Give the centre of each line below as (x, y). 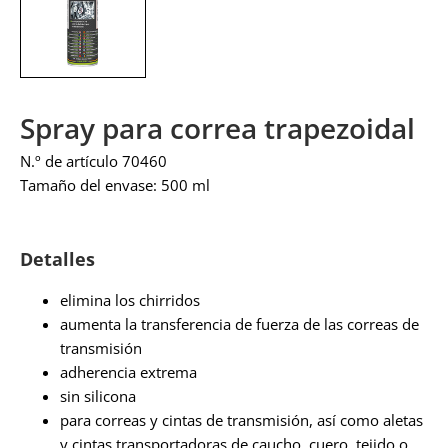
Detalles (57, 258)
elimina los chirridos (130, 299)
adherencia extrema (128, 371)
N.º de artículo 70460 (93, 160)
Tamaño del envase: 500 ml (115, 184)
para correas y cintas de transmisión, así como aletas (241, 419)
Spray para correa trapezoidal (217, 127)
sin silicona (98, 395)
